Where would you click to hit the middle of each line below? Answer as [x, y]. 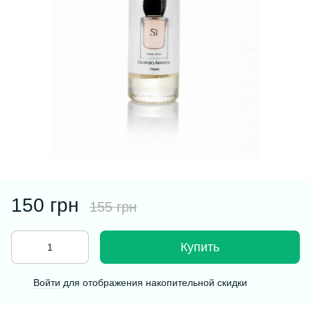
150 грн [45, 205]
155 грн [113, 207]
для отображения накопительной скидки [154, 283]
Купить [200, 247]
